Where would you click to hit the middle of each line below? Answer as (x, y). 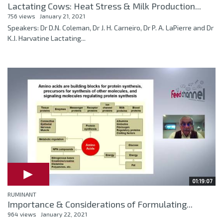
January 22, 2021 (64, 214)
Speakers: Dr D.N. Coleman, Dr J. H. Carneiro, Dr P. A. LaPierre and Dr (111, 27)
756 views (21, 16)
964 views (22, 214)
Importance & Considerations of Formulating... (100, 204)
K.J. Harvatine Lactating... (47, 38)
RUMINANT (22, 194)
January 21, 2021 (62, 16)
